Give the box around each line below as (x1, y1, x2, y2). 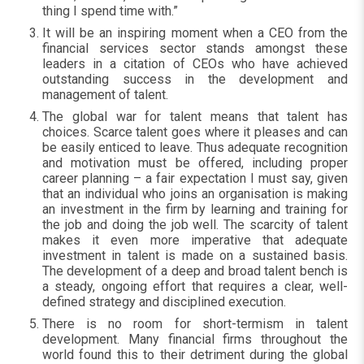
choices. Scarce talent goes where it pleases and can (42, 124, 348, 140)
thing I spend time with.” (42, 3, 181, 19)
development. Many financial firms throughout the (42, 331, 348, 347)
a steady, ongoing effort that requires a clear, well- (42, 279, 348, 294)
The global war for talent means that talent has (42, 109, 348, 124)
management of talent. (42, 87, 171, 102)
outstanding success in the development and (42, 71, 348, 87)
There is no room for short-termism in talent (42, 316, 348, 331)
